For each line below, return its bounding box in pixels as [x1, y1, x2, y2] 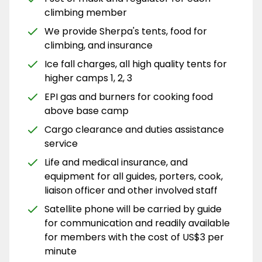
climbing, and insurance [44, 38, 155, 52]
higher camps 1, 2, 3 [44, 71, 137, 85]
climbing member [44, 5, 127, 19]
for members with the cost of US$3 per [44, 230, 224, 244]
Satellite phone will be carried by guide [44, 202, 222, 216]
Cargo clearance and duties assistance [44, 122, 224, 136]
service [44, 136, 78, 150]
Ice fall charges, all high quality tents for [44, 57, 227, 71]
